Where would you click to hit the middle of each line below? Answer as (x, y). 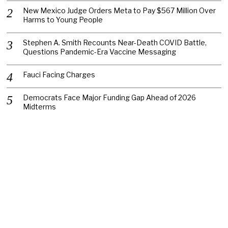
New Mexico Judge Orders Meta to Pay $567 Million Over (120, 10)
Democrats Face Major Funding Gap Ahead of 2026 (110, 97)
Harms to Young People (63, 19)
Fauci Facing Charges (59, 74)
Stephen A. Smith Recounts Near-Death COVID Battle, (115, 42)
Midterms (40, 106)
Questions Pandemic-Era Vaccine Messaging (100, 51)
